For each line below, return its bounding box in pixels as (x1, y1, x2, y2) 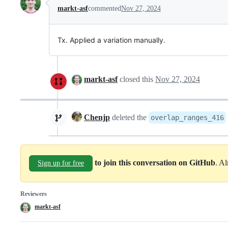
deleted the (110, 112, 149, 122)
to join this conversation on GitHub (95, 158, 215, 167)
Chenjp (84, 112, 110, 122)
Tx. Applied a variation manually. (58, 35, 165, 44)
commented (88, 4, 121, 12)
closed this (118, 74, 155, 83)
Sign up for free (38, 159, 84, 167)
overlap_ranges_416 (151, 113, 224, 122)
